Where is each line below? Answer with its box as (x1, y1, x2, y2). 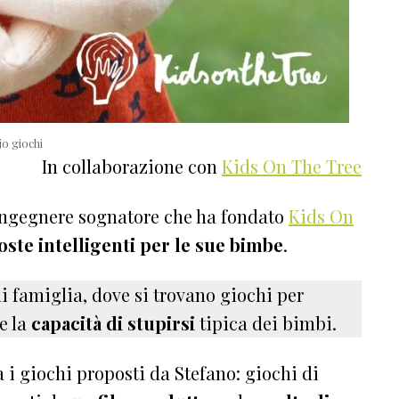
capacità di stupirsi (31, 310, 195, 335)
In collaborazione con (42, 153, 222, 178)
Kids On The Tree (222, 153, 362, 178)
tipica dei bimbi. (195, 310, 337, 335)
